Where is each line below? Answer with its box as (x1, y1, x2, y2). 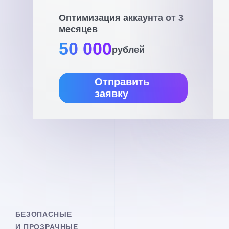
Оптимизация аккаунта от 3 (59, 12, 184, 23)
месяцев (59, 24, 98, 34)
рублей (112, 44, 145, 55)
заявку (95, 87, 128, 99)
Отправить (95, 76, 149, 87)
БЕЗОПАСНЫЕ (15, 210, 72, 218)
